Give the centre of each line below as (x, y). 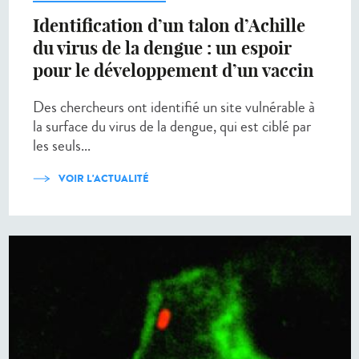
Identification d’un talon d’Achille (169, 26)
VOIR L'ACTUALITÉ (104, 179)
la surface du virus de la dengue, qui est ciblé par (172, 127)
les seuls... (62, 146)
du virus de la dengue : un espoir (162, 48)
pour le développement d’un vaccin (173, 71)
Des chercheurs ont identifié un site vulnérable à (174, 107)
